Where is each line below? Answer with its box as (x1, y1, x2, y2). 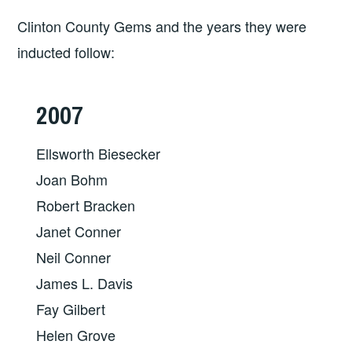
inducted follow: (17, 41, 115, 62)
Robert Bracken (36, 194, 136, 215)
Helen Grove (36, 324, 116, 345)
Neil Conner (36, 246, 112, 267)
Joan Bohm (36, 168, 108, 189)
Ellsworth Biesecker (36, 142, 161, 163)
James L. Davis (36, 272, 134, 293)
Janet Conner (36, 220, 122, 241)
